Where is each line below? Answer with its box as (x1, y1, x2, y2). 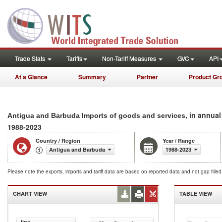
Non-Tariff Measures (102, 54, 158, 62)
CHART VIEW (13, 190, 47, 197)
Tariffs (66, 54, 82, 62)
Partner (137, 72, 158, 81)
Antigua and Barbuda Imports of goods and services (7, 111, 185, 119)
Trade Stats (15, 54, 47, 62)
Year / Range (163, 137, 195, 144)
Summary (78, 72, 106, 81)
